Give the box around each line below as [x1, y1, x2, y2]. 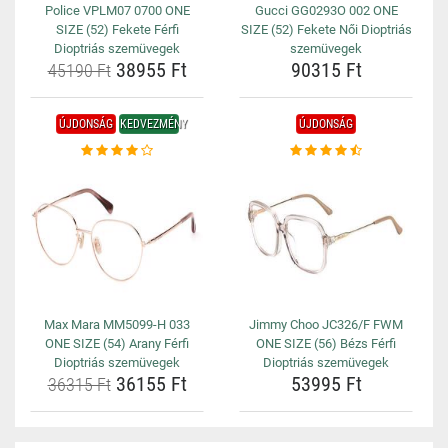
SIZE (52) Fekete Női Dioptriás [240, 22, 412, 37]
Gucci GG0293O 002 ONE [254, 3, 398, 18]
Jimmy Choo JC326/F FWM [249, 317, 403, 332]
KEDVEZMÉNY [119, 117, 187, 131]
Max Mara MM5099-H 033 [44, 317, 190, 332]
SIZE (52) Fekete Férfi [55, 22, 179, 37]
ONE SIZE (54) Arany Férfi [45, 336, 189, 351]
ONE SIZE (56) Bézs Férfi [256, 336, 396, 351]
